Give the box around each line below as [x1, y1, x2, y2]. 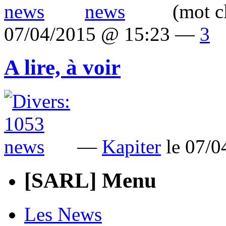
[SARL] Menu [24, 168, 156, 193]
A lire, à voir [4, 55, 121, 80]
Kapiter [102, 136, 161, 158]
